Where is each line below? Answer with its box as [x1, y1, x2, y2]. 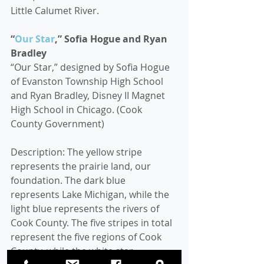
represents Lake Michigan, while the [11, 188, 171, 201]
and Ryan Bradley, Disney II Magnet [11, 89, 167, 102]
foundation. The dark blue [11, 174, 128, 187]
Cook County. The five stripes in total [11, 216, 174, 229]
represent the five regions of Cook [11, 230, 164, 243]
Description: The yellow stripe [11, 146, 144, 159]
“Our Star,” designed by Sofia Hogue [11, 61, 172, 74]
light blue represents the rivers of [11, 202, 161, 215]
